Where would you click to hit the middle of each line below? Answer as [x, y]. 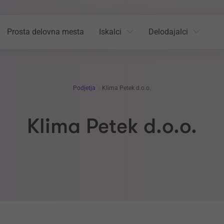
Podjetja [85, 88]
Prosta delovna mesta [45, 32]
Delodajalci [168, 32]
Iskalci [110, 32]
